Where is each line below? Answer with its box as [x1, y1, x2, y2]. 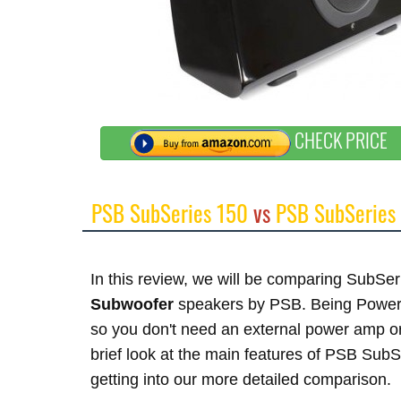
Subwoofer [90, 295, 174, 313]
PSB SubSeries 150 [91, 196, 248, 229]
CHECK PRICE [291, 125, 388, 155]
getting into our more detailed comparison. [90, 371, 391, 388]
